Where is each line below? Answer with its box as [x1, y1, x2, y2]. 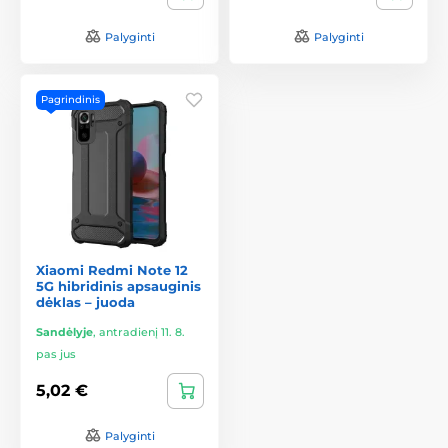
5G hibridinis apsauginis [36, 277, 201, 294]
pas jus [36, 346, 76, 361]
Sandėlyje [36, 324, 93, 339]
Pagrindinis [41, 92, 100, 106]
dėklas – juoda [36, 293, 135, 310]
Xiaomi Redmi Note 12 [36, 261, 188, 278]
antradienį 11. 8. [99, 324, 185, 339]
